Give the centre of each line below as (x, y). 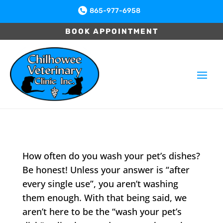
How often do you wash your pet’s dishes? (111, 156)
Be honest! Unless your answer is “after (106, 170)
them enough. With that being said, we (104, 198)
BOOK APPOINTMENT (111, 31)
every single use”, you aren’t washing (100, 184)
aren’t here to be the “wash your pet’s (102, 212)
